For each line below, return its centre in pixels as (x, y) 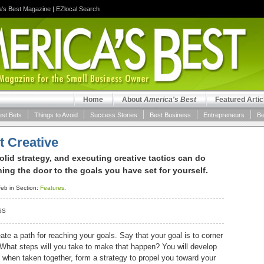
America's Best (170, 100)
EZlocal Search (78, 9)
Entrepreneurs (224, 115)
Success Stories (114, 115)
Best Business (170, 115)
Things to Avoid (56, 115)
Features (52, 188)
